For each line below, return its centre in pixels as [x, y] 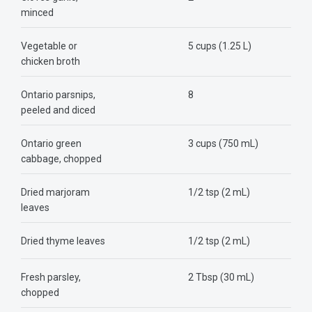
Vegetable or [49, 46]
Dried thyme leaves [63, 241]
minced [37, 12]
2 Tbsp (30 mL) [221, 277]
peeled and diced [58, 110]
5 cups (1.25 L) [220, 46]
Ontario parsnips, [58, 94]
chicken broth [50, 61]
